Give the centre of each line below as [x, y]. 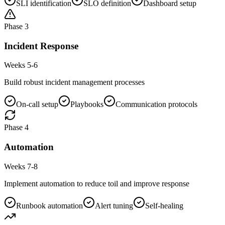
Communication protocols [156, 104]
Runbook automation [49, 205]
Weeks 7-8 [21, 166]
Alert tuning [114, 205]
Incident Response [41, 46]
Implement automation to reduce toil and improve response [97, 183]
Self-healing [164, 205]
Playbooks [87, 104]
